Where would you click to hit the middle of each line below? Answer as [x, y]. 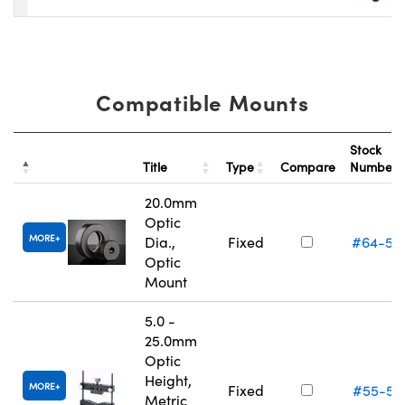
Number [375, 167]
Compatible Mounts [202, 102]
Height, [168, 381]
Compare [308, 167]
